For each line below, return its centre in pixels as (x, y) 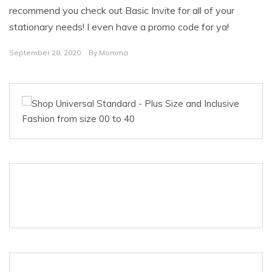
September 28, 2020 (45, 52)
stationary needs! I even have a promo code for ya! (119, 26)
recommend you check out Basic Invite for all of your (122, 10)
